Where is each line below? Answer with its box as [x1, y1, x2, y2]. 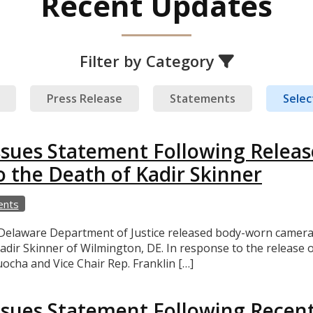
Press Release [46, 90, 122, 106]
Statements [169, 90, 235, 106]
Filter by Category [79, 50, 219, 72]
